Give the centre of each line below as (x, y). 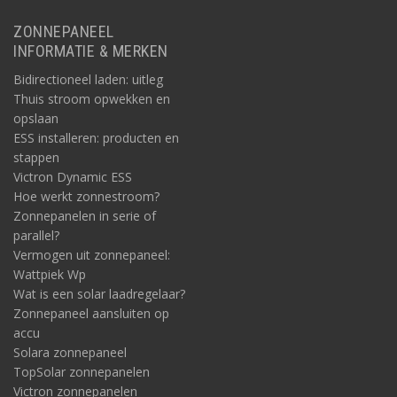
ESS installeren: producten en (96, 138)
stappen (36, 157)
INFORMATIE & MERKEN (91, 51)
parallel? (36, 235)
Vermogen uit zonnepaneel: (92, 255)
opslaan (36, 118)
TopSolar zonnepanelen (82, 372)
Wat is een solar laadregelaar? (99, 294)
